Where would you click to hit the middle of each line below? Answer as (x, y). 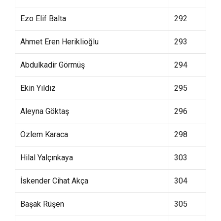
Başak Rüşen (42, 204)
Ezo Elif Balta (43, 18)
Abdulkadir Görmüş (53, 65)
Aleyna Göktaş (45, 111)
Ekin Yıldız (38, 88)
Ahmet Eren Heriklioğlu (59, 42)
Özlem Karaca (44, 134)
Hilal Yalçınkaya (47, 158)
